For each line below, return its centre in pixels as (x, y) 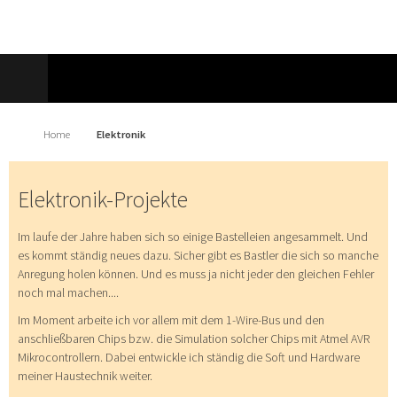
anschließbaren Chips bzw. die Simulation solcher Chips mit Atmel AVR (194, 339)
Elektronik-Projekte (103, 199)
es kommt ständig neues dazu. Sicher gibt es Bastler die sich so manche (198, 256)
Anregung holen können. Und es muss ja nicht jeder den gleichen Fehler (196, 274)
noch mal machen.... (68, 293)
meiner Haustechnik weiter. (85, 376)
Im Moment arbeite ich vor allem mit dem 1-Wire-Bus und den (171, 320)
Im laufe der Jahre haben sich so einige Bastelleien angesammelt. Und (193, 237)
